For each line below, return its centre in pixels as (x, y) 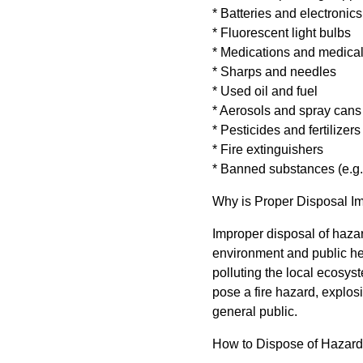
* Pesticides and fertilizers (286, 130)
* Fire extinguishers (268, 149)
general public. (255, 311)
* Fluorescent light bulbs (282, 32)
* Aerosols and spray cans (287, 110)
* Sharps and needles (274, 71)
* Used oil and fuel (265, 91)
